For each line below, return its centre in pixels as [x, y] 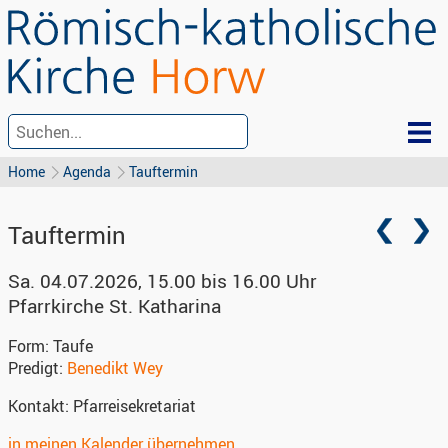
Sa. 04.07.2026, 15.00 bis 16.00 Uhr [162, 281]
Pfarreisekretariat [134, 406]
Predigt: [37, 368]
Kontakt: [40, 406]
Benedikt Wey [115, 368]
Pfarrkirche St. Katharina [114, 306]
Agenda [87, 171]
